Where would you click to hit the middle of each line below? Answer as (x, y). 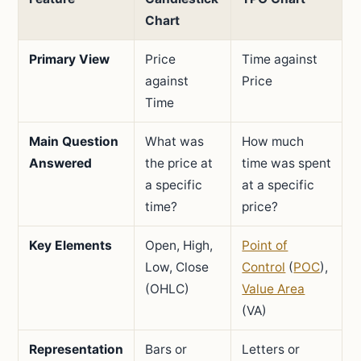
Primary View (70, 59)
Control (264, 267)
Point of (265, 245)
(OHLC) (168, 289)
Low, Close (177, 267)
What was (175, 141)
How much (273, 141)
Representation (77, 349)
